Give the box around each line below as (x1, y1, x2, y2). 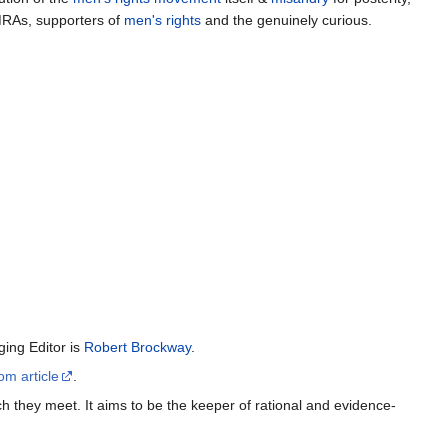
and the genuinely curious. (201, 12, 372, 29)
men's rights (124, 12, 201, 29)
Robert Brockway (84, 339, 191, 356)
